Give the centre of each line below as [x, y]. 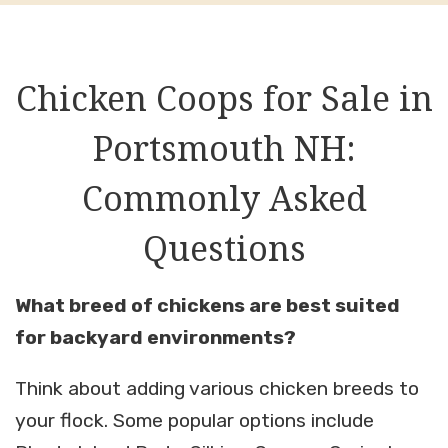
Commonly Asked [224, 198]
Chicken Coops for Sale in [224, 98]
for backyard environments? [155, 337]
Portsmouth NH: [224, 148]
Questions [224, 248]
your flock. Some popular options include [194, 421]
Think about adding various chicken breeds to [217, 389]
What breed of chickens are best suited [207, 305]
